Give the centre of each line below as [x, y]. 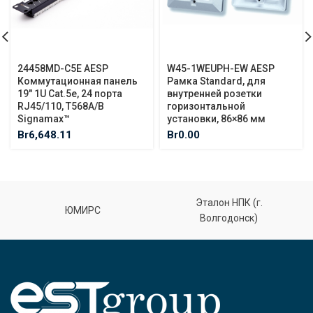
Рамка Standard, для [216, 81]
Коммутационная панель [78, 81]
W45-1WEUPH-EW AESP [221, 68]
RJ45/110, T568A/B [61, 106]
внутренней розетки [214, 93]
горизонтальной [206, 106]
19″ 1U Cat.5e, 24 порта [70, 93]
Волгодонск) [229, 218]
